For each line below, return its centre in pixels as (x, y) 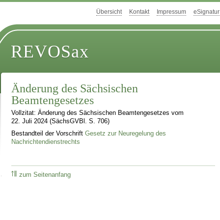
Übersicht (109, 12)
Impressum (171, 12)
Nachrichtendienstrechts (46, 142)
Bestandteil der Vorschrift (48, 133)
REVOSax (50, 52)
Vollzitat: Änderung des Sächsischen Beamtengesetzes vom (98, 113)
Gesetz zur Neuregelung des (126, 133)
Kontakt (139, 12)
